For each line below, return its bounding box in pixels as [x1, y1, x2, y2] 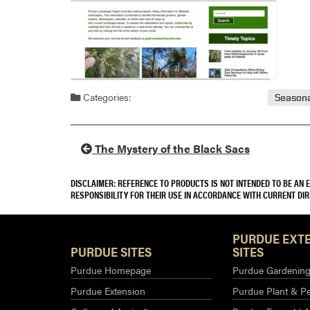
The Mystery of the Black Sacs [92, 140, 250, 157]
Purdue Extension [71, 284, 145, 298]
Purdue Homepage [71, 263, 151, 277]
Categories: [80, 90, 131, 104]
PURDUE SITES [71, 243, 152, 261]
